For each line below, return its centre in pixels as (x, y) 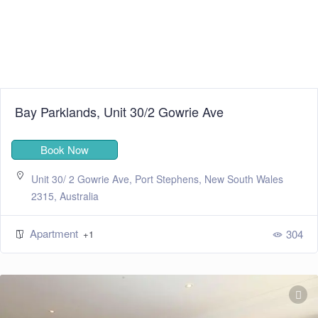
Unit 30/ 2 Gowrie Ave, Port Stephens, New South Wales (157, 179)
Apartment (55, 234)
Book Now (65, 150)
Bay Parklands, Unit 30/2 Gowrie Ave (119, 112)
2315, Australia (65, 196)
